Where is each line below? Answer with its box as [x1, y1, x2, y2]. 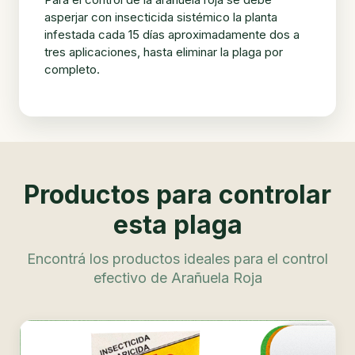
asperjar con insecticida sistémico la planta [44, 10, 277, 25]
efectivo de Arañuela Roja [93, 269, 262, 287]
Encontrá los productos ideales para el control [27, 250, 328, 268]
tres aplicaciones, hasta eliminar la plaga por [44, 44, 283, 60]
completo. [44, 62, 100, 78]
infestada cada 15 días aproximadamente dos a [44, 27, 300, 43]
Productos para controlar [24, 179, 331, 211]
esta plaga [113, 209, 242, 241]
